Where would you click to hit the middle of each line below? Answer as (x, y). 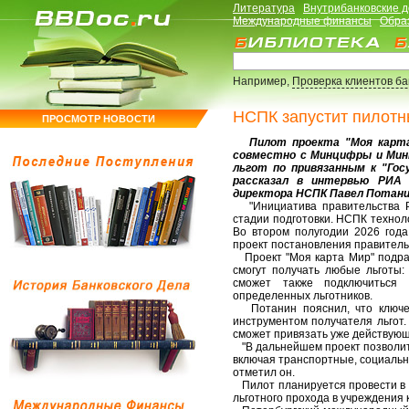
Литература (264, 8)
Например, (262, 81)
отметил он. (264, 372)
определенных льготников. (303, 296)
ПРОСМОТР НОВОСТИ (98, 119)
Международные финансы (302, 21)
